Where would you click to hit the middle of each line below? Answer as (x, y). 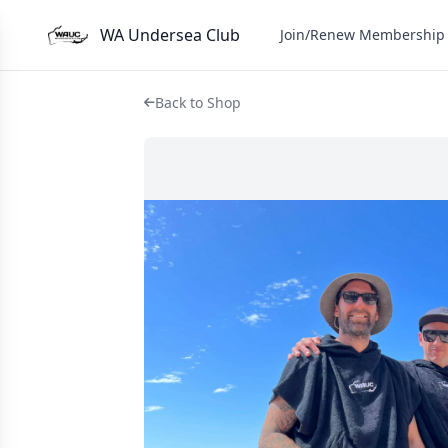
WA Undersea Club (170, 35)
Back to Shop (198, 102)
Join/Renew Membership (362, 34)
